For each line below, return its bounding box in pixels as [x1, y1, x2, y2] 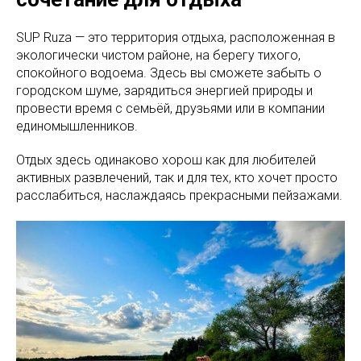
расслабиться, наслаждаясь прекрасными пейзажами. [16, 188, 342, 204]
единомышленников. [16, 118, 138, 135]
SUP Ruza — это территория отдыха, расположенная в [16, 30, 335, 46]
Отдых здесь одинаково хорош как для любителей [16, 152, 316, 168]
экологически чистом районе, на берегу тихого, [16, 48, 301, 64]
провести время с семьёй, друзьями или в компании [16, 101, 325, 117]
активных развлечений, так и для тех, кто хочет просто [16, 170, 338, 186]
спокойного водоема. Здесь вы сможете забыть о [16, 65, 322, 81]
